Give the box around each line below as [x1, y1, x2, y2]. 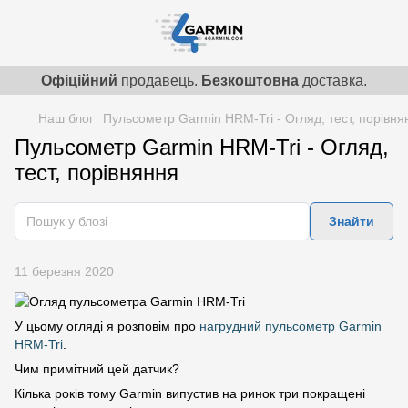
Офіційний [41, 72, 117, 88]
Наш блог [38, 111, 94, 126]
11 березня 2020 [15, 264, 114, 279]
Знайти [329, 214, 374, 229]
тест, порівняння [15, 160, 178, 185]
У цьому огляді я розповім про [15, 319, 199, 334]
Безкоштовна [201, 72, 299, 88]
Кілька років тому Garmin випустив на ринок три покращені [15, 386, 365, 402]
